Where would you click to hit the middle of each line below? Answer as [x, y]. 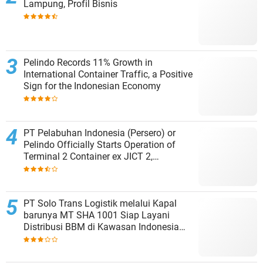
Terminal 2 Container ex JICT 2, [88, 157]
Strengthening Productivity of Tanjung [102, 168]
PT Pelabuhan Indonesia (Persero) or [100, 133]
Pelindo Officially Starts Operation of [100, 145]
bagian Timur [51, 239]
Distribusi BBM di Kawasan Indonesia [101, 227]
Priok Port [44, 180]
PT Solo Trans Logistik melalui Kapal [100, 204]
